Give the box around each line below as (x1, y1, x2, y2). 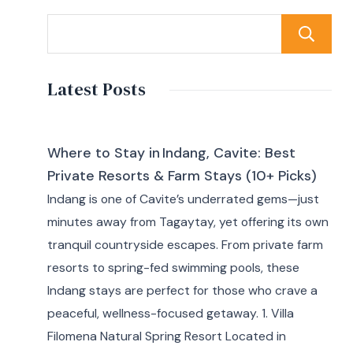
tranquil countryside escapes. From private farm (46, 236, 323, 253)
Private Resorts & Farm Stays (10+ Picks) (46, 166, 317, 184)
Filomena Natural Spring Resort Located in (46, 328, 286, 344)
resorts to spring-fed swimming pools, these (46, 259, 299, 276)
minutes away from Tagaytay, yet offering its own (46, 214, 329, 230)
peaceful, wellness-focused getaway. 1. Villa (46, 305, 294, 321)
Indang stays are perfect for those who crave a (46, 282, 318, 299)
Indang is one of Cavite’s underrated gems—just (46, 191, 319, 207)
